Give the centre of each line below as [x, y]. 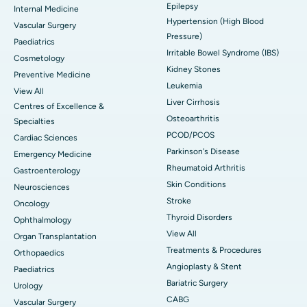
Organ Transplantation [55, 236]
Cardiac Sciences [46, 137]
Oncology [32, 203]
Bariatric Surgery [197, 283]
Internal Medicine [46, 9]
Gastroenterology [47, 170]
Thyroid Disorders [199, 217]
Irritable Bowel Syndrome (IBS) [223, 52]
